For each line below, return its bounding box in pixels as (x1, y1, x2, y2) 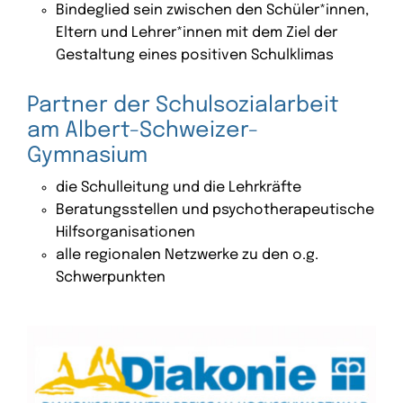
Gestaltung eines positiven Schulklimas (56, 47, 334, 63)
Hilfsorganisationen (56, 224, 195, 240)
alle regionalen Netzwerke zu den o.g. (56, 246, 318, 263)
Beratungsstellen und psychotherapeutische (56, 201, 374, 218)
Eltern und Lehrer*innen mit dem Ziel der (56, 24, 337, 40)
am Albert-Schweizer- (27, 119, 258, 142)
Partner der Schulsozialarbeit (27, 94, 339, 117)
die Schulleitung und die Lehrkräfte (56, 179, 301, 195)
